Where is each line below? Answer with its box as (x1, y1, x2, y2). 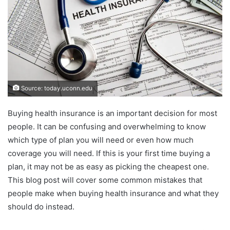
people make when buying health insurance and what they (8, 188, 219, 198)
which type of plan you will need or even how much (8, 135, 194, 145)
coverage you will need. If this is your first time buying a (8, 148, 210, 158)
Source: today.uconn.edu (20, 84, 92, 92)
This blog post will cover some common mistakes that (8, 175, 202, 185)
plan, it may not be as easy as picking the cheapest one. (8, 161, 209, 171)
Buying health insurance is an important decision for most (8, 108, 217, 118)
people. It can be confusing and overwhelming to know (8, 121, 206, 131)
